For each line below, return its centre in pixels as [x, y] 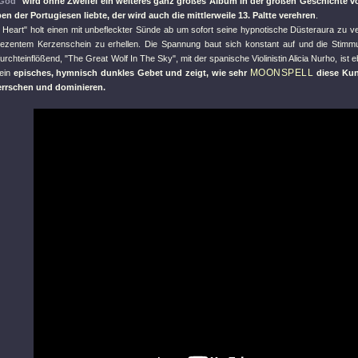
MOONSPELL [282, 73]
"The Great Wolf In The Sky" [120, 58]
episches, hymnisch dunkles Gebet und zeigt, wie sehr [131, 73]
